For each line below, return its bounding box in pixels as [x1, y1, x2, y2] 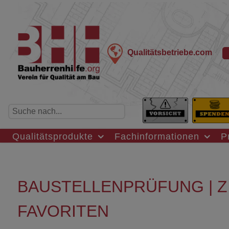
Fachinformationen [114, 130, 199, 142]
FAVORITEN [17, 201, 109, 220]
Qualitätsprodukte [12, 130, 93, 142]
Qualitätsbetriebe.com [127, 48, 213, 57]
